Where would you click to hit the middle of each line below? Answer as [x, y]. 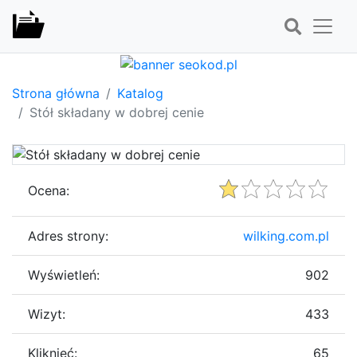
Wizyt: [47, 314]
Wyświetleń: [64, 275]
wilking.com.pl [286, 235]
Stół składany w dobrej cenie [117, 112]
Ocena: [49, 190]
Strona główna [56, 93]
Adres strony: [68, 235]
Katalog [140, 93]
